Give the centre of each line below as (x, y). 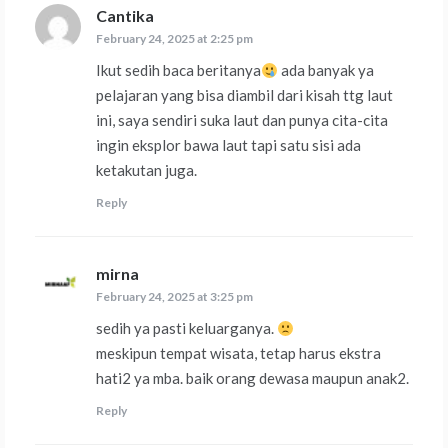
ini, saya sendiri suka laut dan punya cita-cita (242, 120)
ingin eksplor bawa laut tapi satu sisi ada (228, 145)
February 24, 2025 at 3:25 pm (174, 297)
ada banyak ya (326, 70)
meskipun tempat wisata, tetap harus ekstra (238, 353)
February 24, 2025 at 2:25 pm (174, 39)
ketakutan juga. (146, 170)
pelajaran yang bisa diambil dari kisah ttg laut (244, 95)
